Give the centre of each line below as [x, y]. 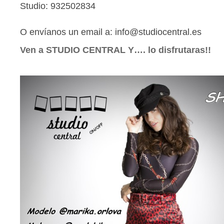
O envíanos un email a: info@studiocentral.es [111, 32]
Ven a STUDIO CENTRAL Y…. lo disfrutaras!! [115, 50]
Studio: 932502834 [58, 6]
